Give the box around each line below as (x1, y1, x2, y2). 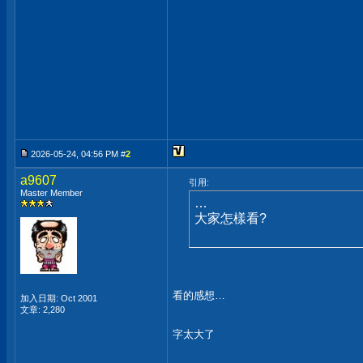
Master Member (20, 188, 83, 198)
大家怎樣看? (194, 211, 267, 225)
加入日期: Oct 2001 (20, 293, 97, 303)
